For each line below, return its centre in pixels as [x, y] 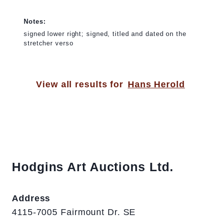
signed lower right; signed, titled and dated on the [105, 34]
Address [31, 199]
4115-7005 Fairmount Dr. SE [74, 212]
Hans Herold [156, 85]
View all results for [80, 85]
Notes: [35, 22]
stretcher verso [49, 43]
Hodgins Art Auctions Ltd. [93, 167]
